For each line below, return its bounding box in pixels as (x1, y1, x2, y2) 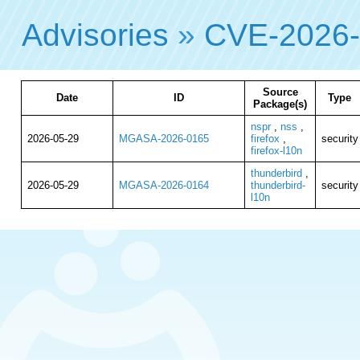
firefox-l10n (250, 145, 302, 157)
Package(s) (253, 98, 307, 110)
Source (262, 86, 298, 98)
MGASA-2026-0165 (118, 133, 209, 145)
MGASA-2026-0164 (118, 179, 209, 191)
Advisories (22, 17, 170, 52)
